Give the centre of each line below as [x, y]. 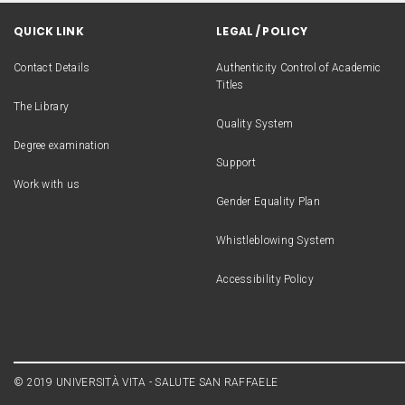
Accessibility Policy [264, 279]
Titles [230, 85]
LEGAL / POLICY [262, 31]
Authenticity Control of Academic [298, 68]
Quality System [254, 124]
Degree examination [61, 146]
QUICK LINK [48, 31]
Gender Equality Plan [268, 202]
